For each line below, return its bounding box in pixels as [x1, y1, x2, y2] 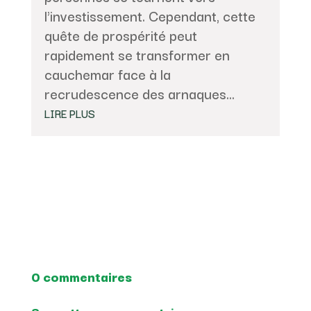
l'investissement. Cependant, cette [44, 4, 255, 26]
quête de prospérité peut [44, 24, 197, 46]
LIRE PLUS [44, 104, 95, 121]
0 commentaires [31, 265, 132, 287]
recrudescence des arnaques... [44, 82, 235, 104]
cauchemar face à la [44, 62, 171, 85]
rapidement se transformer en [44, 43, 230, 65]
